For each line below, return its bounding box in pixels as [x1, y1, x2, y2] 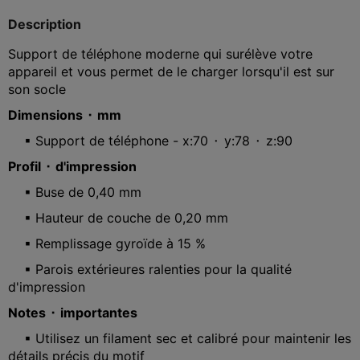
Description [8, 15, 81, 32]
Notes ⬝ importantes [8, 304, 137, 321]
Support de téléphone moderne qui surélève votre [8, 45, 313, 62]
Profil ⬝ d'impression [8, 157, 137, 174]
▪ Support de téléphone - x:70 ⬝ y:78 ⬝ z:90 [8, 132, 292, 149]
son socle [8, 80, 66, 97]
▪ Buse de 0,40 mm [8, 183, 141, 200]
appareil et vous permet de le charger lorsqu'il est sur [8, 63, 334, 80]
